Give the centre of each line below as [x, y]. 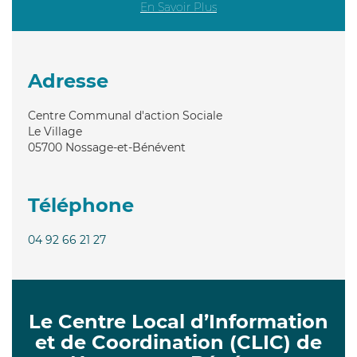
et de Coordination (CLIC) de [178, 342]
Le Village [55, 131]
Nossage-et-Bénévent [126, 147]
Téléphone [81, 205]
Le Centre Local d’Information [178, 321]
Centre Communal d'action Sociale [125, 115]
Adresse [68, 80]
